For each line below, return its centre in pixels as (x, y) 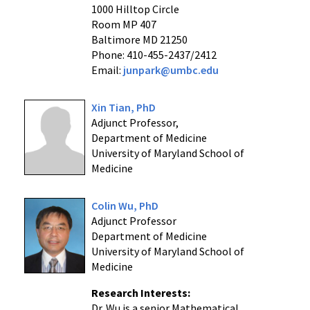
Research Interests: (140, 293)
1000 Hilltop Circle (135, 9)
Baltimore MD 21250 (139, 39)
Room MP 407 (124, 24)
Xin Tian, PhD (123, 107)
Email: (107, 70)
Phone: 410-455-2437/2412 (154, 55)
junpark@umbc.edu (171, 70)
